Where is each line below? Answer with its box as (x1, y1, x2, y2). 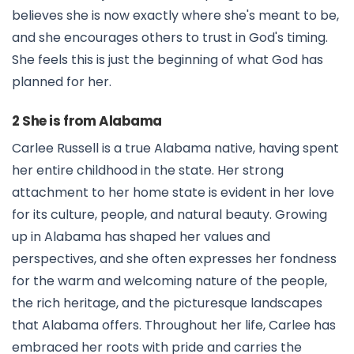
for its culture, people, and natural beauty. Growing (12, 205, 327, 224)
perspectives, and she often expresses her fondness (12, 250, 337, 269)
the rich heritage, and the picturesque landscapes (12, 294, 322, 313)
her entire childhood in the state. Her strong (12, 161, 284, 180)
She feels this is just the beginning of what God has (12, 51, 323, 70)
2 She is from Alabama (12, 111, 163, 131)
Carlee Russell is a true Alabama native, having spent (12, 139, 339, 158)
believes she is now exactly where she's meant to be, (12, 6, 339, 25)
